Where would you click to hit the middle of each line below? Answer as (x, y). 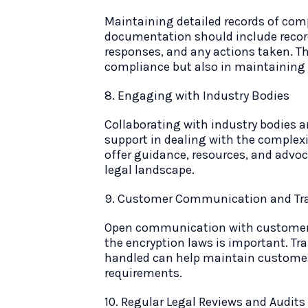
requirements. (143, 273)
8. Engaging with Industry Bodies (197, 96)
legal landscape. (150, 170)
